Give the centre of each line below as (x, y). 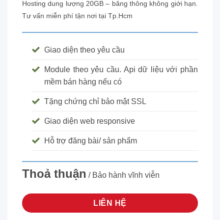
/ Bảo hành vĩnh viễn (123, 175)
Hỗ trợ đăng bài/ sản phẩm (91, 141)
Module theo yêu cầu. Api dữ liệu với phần (121, 70)
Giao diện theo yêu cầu (84, 50)
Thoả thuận (54, 173)
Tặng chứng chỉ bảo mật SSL (95, 102)
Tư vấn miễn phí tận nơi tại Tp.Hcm (77, 16)
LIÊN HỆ (110, 203)
